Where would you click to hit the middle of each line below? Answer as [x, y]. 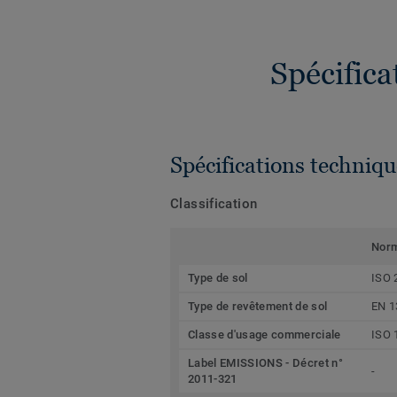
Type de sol [218, 278]
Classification [214, 204]
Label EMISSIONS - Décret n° [265, 363]
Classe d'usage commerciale [265, 335]
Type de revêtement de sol [258, 307]
